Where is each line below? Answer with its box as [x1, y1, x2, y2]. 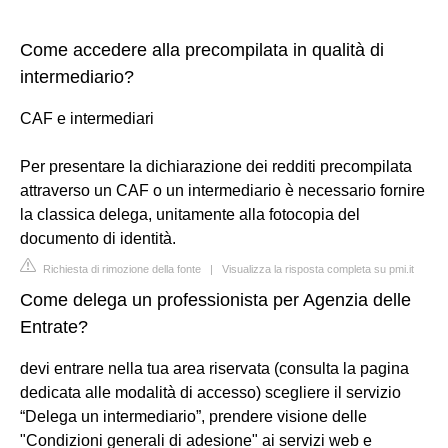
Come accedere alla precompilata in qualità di [20, 39, 384, 60]
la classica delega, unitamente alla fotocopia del [20, 205, 360, 223]
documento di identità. [20, 229, 176, 247]
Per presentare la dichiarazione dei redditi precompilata [20, 157, 412, 175]
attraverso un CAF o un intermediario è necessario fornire [20, 181, 425, 199]
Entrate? [20, 316, 88, 337]
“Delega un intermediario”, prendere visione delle [20, 407, 367, 425]
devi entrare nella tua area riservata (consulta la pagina [20, 359, 409, 377]
